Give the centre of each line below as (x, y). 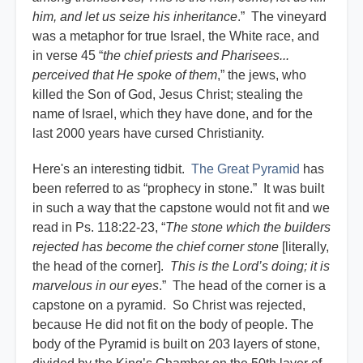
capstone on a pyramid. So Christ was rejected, (169, 305)
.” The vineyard (282, 17)
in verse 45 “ (68, 56)
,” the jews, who (262, 75)
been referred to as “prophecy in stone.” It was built (178, 189)
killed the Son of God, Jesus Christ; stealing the (168, 95)
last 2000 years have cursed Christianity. (150, 134)
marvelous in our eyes (96, 286)
